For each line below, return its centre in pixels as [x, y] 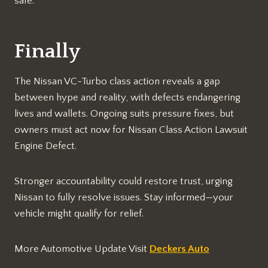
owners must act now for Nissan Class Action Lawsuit [131, 130]
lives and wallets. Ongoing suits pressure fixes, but [124, 113]
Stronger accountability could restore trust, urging [124, 181]
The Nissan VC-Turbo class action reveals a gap [117, 81]
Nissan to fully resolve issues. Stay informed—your [124, 197]
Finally [47, 51]
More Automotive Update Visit [82, 249]
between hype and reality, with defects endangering [127, 97]
